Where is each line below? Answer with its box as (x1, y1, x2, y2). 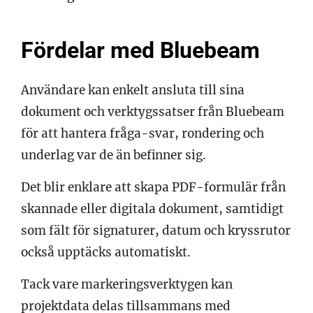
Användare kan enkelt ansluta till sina (21, 82, 245, 98)
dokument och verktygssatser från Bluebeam (21, 103, 284, 119)
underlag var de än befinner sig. (21, 147, 206, 163)
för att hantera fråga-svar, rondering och (21, 125, 264, 141)
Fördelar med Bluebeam (21, 36, 260, 64)
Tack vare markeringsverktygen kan (21, 276, 233, 292)
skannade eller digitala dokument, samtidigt (21, 201, 284, 217)
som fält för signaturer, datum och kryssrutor (21, 222, 291, 238)
